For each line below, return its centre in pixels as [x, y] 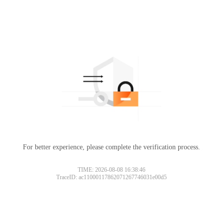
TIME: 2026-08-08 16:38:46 [111, 169]
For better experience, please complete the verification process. [111, 147]
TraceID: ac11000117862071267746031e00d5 [111, 177]
